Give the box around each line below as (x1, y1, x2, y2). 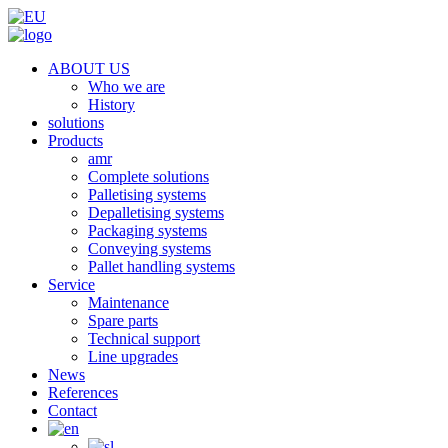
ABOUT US (48, 60, 130, 77)
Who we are (88, 78, 165, 95)
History (88, 96, 135, 113)
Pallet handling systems (88, 258, 235, 275)
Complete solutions (88, 168, 209, 185)
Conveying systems (88, 240, 211, 257)
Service (48, 276, 95, 293)
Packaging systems (88, 222, 207, 239)
